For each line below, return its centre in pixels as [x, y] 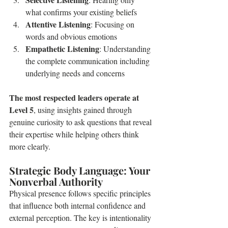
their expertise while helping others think [75, 134]
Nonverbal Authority [56, 181]
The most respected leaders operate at [75, 97]
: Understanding [126, 49]
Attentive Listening [58, 24]
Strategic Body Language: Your [81, 170]
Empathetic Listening [62, 49]
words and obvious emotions [71, 36]
